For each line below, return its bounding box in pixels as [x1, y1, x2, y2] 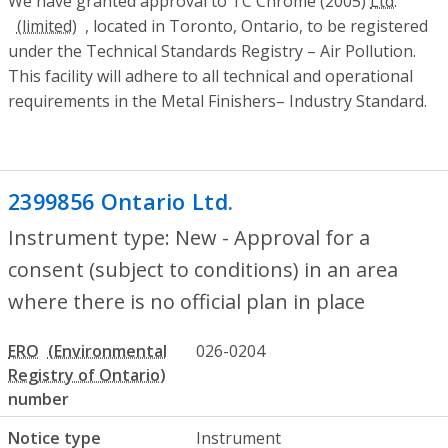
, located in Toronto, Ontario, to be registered [85, 15, 429, 38]
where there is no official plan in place [8, 288, 365, 315]
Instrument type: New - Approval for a [8, 224, 370, 251]
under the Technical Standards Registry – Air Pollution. [8, 40, 416, 63]
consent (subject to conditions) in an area [8, 256, 398, 283]
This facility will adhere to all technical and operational [8, 65, 413, 88]
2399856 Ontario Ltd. [8, 187, 234, 217]
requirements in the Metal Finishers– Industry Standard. [8, 90, 427, 113]
